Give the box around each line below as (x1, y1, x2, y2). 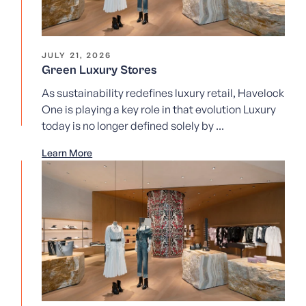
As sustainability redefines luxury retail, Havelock (42, 85, 285, 100)
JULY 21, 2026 (42, 51, 112, 60)
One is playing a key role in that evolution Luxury (42, 102, 277, 116)
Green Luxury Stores (42, 62, 158, 77)
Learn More (42, 146, 93, 158)
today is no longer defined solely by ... (42, 118, 225, 133)
